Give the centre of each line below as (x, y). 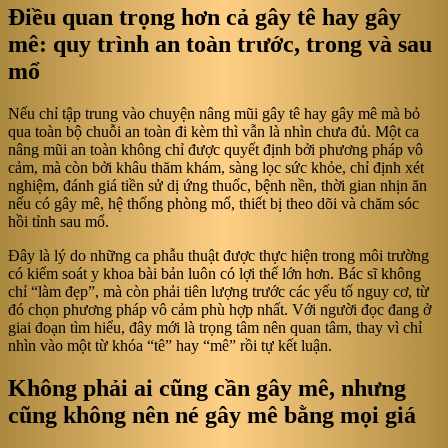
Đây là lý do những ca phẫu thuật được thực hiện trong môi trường (218, 256)
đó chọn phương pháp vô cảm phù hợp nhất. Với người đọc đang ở (219, 310)
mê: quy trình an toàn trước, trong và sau (220, 44)
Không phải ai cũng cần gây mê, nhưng (207, 388)
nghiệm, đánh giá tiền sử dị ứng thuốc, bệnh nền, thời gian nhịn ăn (217, 186)
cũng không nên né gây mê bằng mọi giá (212, 415)
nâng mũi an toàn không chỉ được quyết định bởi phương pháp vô (215, 150)
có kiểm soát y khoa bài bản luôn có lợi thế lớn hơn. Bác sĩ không (214, 274)
